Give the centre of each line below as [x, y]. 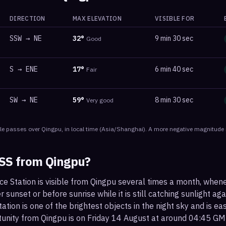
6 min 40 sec [174, 69]
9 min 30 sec [174, 38]
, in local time [80, 129]
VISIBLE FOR [175, 18]
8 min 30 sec [174, 100]
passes [16, 129]
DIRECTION [27, 18]
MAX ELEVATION [97, 18]
